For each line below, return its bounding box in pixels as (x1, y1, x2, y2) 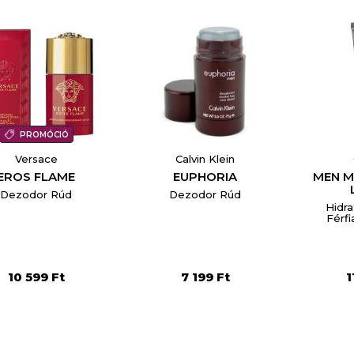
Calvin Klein (175, 153, 235, 166)
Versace (14, 153, 58, 166)
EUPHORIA (173, 169, 238, 185)
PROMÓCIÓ (19, 130, 69, 141)
